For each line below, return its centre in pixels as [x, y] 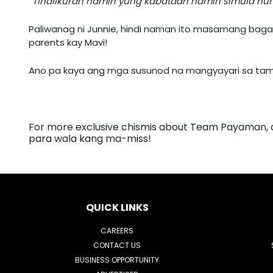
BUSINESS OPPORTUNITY [117, 260]
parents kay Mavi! [68, 43]
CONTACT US [117, 246]
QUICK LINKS [117, 208]
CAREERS [117, 231]
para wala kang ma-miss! [90, 139]
